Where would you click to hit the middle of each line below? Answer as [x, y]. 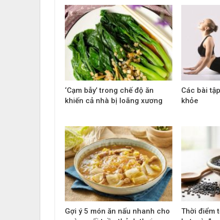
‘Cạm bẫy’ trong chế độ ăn [109, 90]
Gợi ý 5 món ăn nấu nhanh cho [117, 211]
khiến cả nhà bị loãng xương [114, 100]
